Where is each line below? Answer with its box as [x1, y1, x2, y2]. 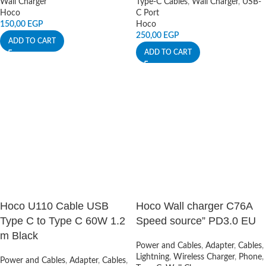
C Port [136, 9, 159, 17]
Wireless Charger [173, 253, 235, 261]
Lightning [136, 253, 169, 261]
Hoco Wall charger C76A [136, 200, 252, 212]
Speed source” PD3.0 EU [136, 215, 256, 227]
